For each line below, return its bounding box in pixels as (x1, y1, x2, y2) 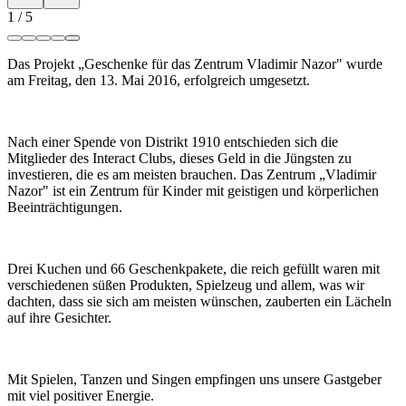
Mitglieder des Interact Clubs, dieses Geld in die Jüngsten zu (7, 150, 352, 166)
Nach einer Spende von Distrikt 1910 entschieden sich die (7, 133, 338, 150)
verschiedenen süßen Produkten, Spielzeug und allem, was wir (7, 276, 364, 293)
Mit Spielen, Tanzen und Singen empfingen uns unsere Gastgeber (7, 371, 382, 387)
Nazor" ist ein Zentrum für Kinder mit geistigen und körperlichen (7, 182, 379, 198)
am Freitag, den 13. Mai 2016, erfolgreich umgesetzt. (7, 72, 310, 88)
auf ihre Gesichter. (7, 309, 111, 325)
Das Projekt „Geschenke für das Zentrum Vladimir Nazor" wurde (7, 55, 382, 72)
